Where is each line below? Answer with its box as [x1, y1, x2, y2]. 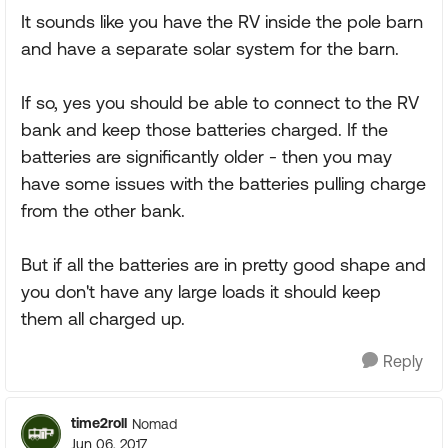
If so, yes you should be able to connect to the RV [21, 92, 419, 113]
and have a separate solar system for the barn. [21, 38, 399, 59]
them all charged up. [21, 308, 185, 329]
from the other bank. [21, 200, 185, 221]
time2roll [71, 415, 127, 431]
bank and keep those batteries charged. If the [21, 119, 388, 140]
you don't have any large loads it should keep [21, 281, 381, 302]
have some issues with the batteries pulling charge [21, 173, 426, 194]
